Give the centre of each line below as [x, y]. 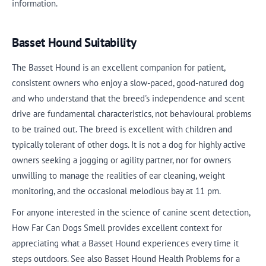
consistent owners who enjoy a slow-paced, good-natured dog [128, 83]
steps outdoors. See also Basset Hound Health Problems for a [126, 259]
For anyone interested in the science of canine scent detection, [131, 212]
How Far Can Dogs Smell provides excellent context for [117, 228]
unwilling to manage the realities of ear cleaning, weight [118, 175]
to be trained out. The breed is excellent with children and [122, 129]
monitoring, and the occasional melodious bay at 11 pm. [116, 191]
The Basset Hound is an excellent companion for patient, [118, 67]
